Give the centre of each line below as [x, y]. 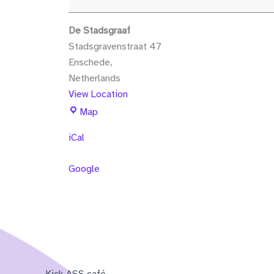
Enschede [89, 62]
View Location [98, 94]
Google [84, 169]
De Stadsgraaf [99, 30]
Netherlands [94, 78]
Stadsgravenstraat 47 [115, 46]
